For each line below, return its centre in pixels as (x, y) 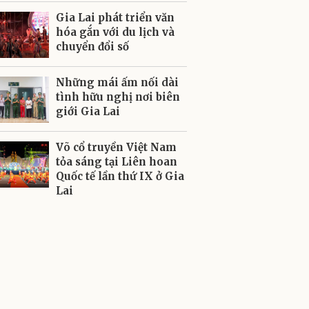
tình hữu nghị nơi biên (118, 97)
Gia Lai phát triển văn (115, 18)
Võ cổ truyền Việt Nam (116, 147)
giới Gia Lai (88, 111)
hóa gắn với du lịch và (115, 32)
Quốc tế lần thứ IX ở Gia (120, 176)
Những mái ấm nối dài (117, 82)
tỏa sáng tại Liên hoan (117, 162)
